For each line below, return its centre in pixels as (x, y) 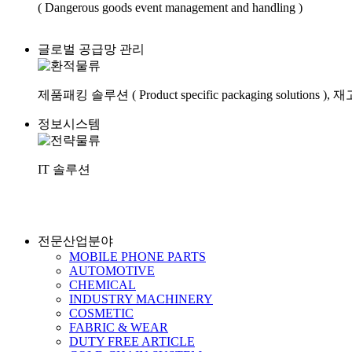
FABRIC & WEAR (119, 327)
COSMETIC (101, 313)
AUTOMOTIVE (112, 270)
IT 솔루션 (64, 169)
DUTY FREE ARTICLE (132, 341)
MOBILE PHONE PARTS (137, 256)
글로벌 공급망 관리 (91, 49)
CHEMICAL (103, 284)
